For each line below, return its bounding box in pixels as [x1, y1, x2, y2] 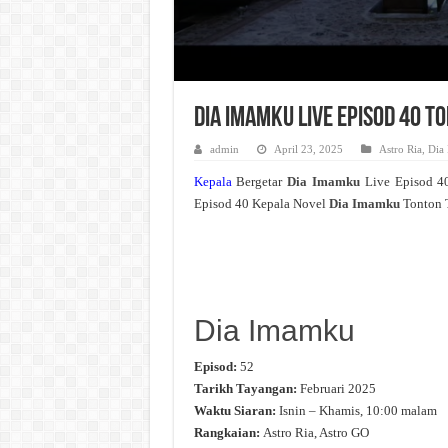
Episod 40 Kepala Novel [193, 196, 326, 211]
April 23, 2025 [273, 143, 343, 155]
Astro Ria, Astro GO [259, 425, 369, 441]
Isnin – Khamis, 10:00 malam [275, 403, 437, 419]
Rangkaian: [193, 425, 260, 441]
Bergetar [231, 174, 288, 189]
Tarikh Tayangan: [193, 381, 297, 397]
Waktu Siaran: [193, 403, 276, 419]
